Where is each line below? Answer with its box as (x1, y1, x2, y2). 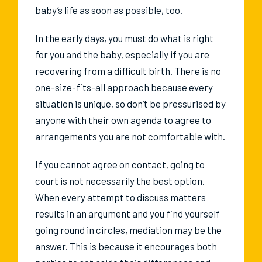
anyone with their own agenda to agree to (35, 114, 211, 126)
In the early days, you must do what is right (35, 32, 213, 44)
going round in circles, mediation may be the (35, 224, 222, 236)
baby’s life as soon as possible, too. (35, 4, 182, 16)
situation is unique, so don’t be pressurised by (35, 98, 226, 110)
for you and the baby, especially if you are (35, 49, 209, 61)
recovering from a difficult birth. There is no (35, 65, 221, 77)
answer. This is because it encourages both (35, 240, 217, 253)
